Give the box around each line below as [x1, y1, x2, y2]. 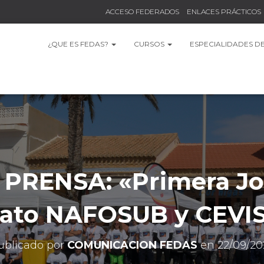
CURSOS [134, 39, 166, 48]
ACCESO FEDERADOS [105, 7, 179, 16]
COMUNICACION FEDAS [67, 239, 197, 252]
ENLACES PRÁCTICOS [187, 7, 261, 16]
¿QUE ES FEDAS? [48, 39, 110, 48]
